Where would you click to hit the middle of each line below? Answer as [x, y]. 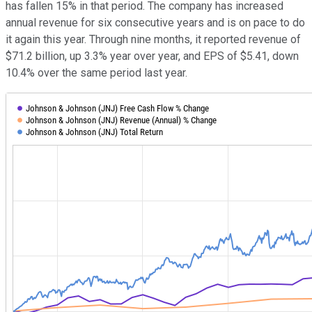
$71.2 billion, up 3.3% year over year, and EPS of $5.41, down [152, 56]
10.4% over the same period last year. [96, 72]
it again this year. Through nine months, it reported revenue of [153, 39]
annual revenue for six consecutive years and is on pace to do [155, 22]
